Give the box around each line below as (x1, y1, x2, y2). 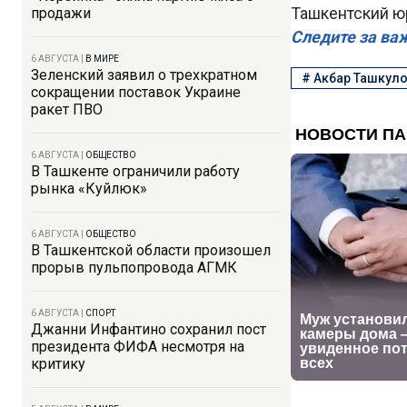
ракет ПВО (31, 101, 103, 118)
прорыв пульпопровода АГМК (31, 259, 237, 276)
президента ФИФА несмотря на (31, 338, 244, 355)
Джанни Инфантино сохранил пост (31, 321, 266, 338)
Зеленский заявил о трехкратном (31, 66, 257, 84)
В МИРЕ (85, 54, 119, 64)
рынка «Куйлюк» (31, 180, 147, 197)
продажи (31, 5, 91, 22)
